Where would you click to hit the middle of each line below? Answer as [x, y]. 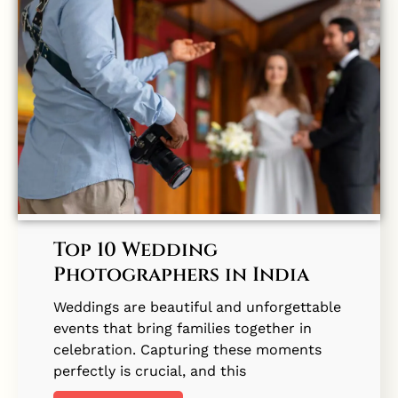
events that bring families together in [183, 328]
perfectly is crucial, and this [150, 371]
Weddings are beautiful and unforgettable [197, 307]
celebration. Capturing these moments [187, 350]
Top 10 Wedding [135, 250]
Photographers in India [181, 275]
